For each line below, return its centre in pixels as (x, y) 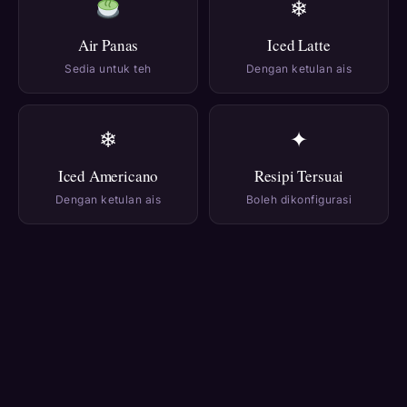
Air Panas (108, 45)
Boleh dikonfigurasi (299, 200)
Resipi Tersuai (299, 176)
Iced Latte (299, 45)
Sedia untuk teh (108, 69)
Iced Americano (108, 176)
